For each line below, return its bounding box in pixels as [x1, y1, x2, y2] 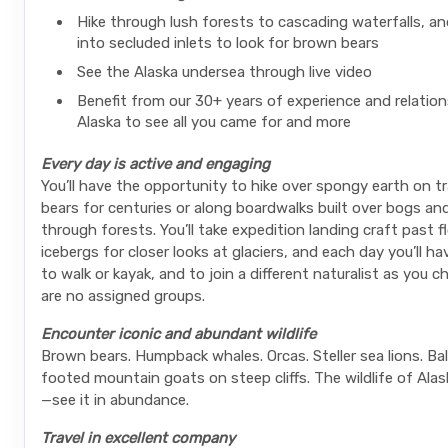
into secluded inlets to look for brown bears [77, 34, 379, 53]
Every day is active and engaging [41, 155, 274, 174]
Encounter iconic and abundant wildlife [41, 325, 320, 344]
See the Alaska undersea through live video [77, 63, 372, 82]
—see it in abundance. [41, 391, 193, 410]
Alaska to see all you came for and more [77, 113, 351, 132]
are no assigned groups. [41, 287, 205, 306]
